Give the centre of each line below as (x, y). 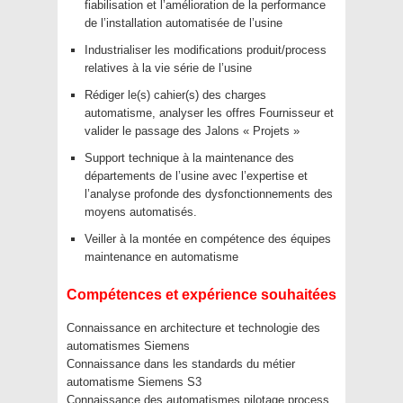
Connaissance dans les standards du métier (181, 364)
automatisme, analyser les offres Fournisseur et (209, 113)
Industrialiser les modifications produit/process (206, 50)
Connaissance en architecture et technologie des (193, 328)
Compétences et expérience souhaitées (201, 295)
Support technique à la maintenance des (189, 158)
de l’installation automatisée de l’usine (184, 23)
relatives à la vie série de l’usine (168, 68)
